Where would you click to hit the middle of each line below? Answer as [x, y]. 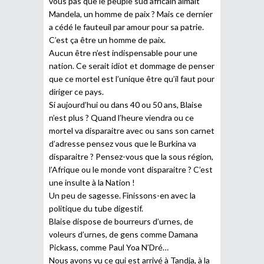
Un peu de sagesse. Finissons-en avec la [122, 195]
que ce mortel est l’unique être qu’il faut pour [132, 78]
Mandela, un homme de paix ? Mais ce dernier [131, 14]
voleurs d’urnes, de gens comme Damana [123, 234]
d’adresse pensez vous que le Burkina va [123, 143]
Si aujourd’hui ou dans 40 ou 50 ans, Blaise [126, 104]
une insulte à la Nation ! [92, 182]
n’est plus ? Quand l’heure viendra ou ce [121, 117]
